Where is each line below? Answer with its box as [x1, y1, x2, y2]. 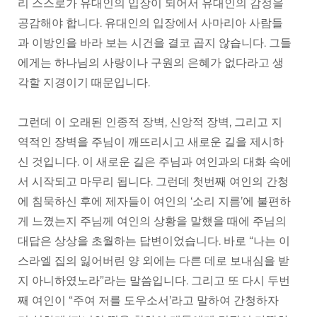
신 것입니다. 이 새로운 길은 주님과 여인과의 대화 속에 [18, 155, 292, 169]
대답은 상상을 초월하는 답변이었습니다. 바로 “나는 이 [18, 234, 290, 248]
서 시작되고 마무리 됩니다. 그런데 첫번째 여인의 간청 [18, 175, 289, 189]
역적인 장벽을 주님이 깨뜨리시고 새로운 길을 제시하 [18, 135, 284, 149]
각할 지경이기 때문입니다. [18, 76, 150, 90]
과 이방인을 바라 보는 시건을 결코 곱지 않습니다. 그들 [18, 36, 292, 50]
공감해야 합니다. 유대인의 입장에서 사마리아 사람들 [18, 16, 283, 30]
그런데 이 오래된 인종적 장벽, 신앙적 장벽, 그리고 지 [18, 115, 282, 129]
